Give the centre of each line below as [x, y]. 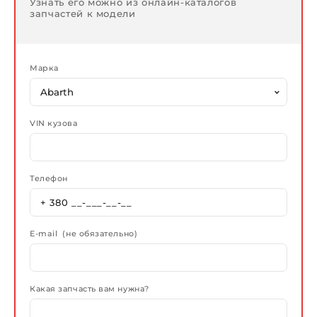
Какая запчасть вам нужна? [90, 289]
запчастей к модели [83, 14]
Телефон [49, 179]
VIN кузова [54, 123]
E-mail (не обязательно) [84, 234]
